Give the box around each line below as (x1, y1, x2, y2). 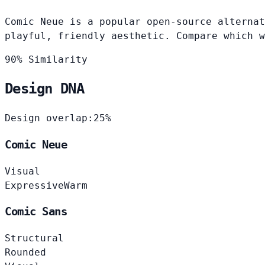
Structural (5, 232, 64, 244)
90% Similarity (5, 53, 88, 65)
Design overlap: (5, 112, 93, 124)
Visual (5, 165, 40, 177)
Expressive (5, 179, 64, 191)
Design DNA (5, 80, 84, 98)
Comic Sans (5, 205, 67, 218)
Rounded (5, 247, 46, 258)
